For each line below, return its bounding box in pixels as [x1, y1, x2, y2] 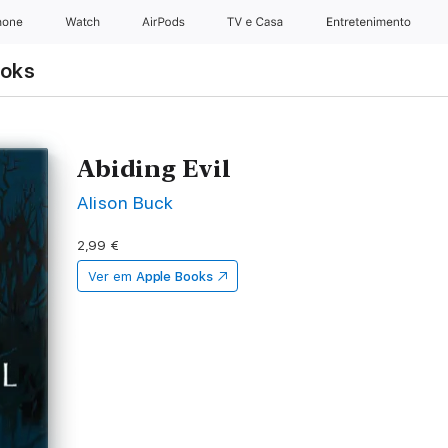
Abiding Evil [77, 154, 232, 183]
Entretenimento [325, 15, 415, 29]
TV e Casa [227, 15, 288, 29]
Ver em [88, 269, 132, 284]
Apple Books [135, 269, 213, 284]
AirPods [141, 15, 189, 29]
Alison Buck [77, 192, 174, 213]
